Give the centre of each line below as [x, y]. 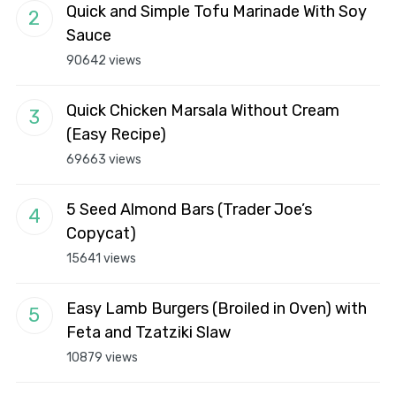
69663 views [103, 160]
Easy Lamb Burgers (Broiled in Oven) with [216, 308]
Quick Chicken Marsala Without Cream [202, 110]
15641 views [101, 259]
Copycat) [101, 233]
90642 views [103, 61]
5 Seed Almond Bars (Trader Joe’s [189, 209]
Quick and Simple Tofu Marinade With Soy [216, 11]
